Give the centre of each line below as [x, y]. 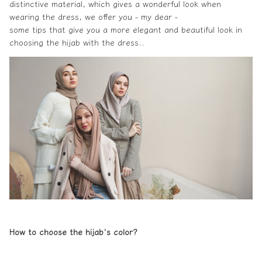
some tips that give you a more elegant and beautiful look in [126, 29]
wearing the [34, 16]
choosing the [36, 42]
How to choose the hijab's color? [73, 231]
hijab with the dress [100, 42]
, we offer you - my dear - [128, 16]
